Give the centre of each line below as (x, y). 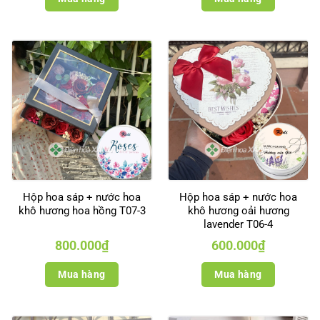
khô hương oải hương (238, 210)
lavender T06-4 (238, 224)
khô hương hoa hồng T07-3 (82, 210)
